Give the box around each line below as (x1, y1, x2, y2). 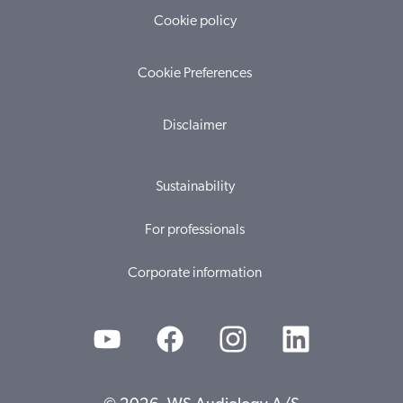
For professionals (145, 223, 245, 237)
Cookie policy (153, 14, 237, 29)
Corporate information (128, 266, 262, 281)
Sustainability (155, 180, 235, 194)
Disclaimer (163, 119, 227, 133)
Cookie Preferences (138, 67, 252, 81)
